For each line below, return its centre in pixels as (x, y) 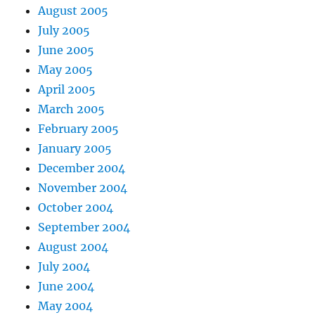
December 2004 (82, 168)
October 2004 (76, 208)
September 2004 (84, 227)
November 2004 (83, 188)
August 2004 (73, 247)
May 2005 (66, 70)
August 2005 (73, 11)
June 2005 (66, 50)
